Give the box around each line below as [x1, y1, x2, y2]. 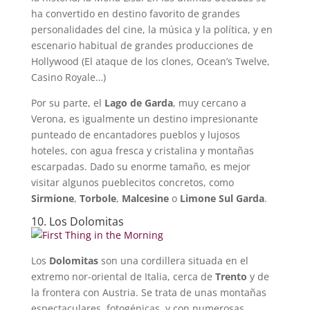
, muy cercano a [172, 95, 246, 109]
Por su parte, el [30, 95, 104, 109]
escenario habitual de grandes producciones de [30, 38, 253, 52]
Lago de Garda [104, 95, 173, 109]
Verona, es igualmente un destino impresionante [30, 111, 258, 125]
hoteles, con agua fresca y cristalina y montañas [30, 143, 254, 157]
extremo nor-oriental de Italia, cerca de [30, 269, 215, 283]
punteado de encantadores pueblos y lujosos [30, 127, 240, 141]
